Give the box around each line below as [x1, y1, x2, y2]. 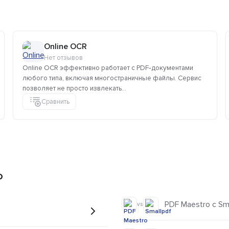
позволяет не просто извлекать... [22, 84, 126, 93]
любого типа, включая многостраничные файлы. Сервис [22, 74, 201, 83]
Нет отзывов [44, 54, 83, 62]
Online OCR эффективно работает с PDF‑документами [22, 64, 193, 73]
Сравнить [41, 97, 70, 106]
